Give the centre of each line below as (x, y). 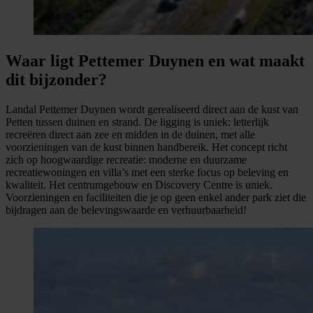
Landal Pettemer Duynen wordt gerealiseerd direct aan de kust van (152, 109)
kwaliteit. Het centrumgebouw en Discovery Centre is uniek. (139, 184)
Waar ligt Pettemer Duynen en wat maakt (155, 60)
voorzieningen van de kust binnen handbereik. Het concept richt (146, 147)
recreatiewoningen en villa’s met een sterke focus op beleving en (147, 172)
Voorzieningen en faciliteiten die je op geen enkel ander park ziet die (156, 197)
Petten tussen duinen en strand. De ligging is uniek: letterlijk (137, 122)
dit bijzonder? (56, 79)
